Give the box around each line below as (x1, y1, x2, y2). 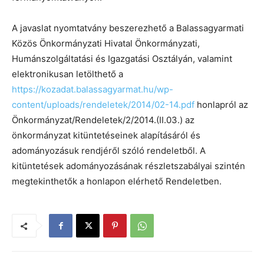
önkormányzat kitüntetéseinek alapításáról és (12, 129, 200, 141)
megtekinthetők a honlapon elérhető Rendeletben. (12, 175, 222, 187)
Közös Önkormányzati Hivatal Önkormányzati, (12, 37, 200, 49)
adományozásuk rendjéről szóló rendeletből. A (12, 144, 206, 156)
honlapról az (194, 98, 248, 110)
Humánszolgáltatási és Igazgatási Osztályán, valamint (12, 52, 232, 64)
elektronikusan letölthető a (12, 68, 123, 80)
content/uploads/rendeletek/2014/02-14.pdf (12, 98, 194, 110)
